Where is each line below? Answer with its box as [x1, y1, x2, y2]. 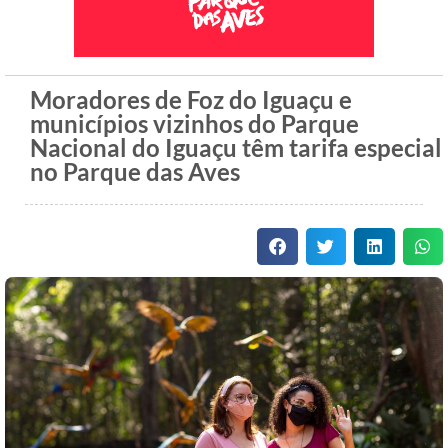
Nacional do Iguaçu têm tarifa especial [30, 133, 442, 163]
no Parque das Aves [30, 157, 240, 187]
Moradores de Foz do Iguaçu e [30, 85, 352, 115]
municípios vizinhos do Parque [30, 109, 359, 139]
